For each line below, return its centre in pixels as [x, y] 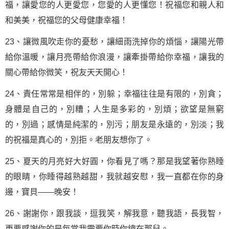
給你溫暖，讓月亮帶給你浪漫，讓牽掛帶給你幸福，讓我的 [114, 57]
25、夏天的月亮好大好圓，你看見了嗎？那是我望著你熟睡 [114, 161]
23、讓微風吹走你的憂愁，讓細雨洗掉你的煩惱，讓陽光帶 [114, 42]
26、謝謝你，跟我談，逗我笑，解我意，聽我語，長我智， [114, 213]
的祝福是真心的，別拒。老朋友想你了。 [79, 140]
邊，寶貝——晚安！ [42, 192]
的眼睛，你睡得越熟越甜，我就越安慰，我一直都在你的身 [114, 177]
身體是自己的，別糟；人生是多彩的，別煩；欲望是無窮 [114, 109]
